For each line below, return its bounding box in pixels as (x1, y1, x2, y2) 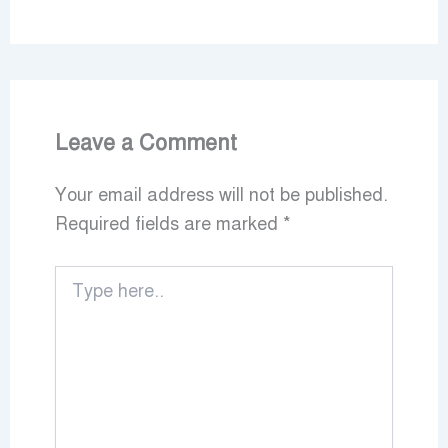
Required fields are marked (54, 213, 283, 236)
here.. (53, 286, 89, 304)
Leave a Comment (54, 128, 237, 156)
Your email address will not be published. (54, 184, 388, 207)
